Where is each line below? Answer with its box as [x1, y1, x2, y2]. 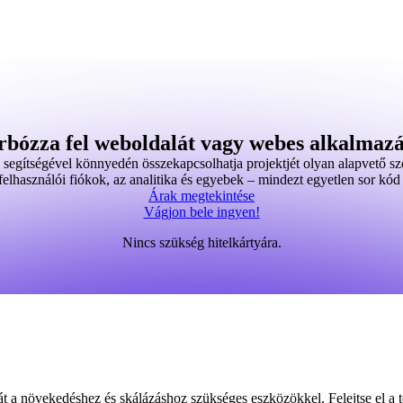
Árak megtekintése [148, 188, 255, 203]
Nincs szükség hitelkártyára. [121, 235, 282, 250]
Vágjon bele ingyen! [143, 204, 260, 219]
